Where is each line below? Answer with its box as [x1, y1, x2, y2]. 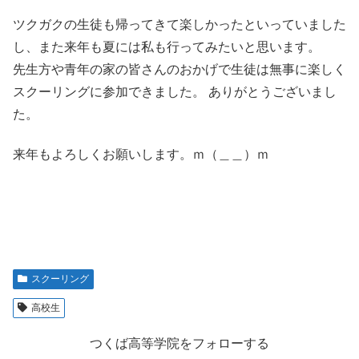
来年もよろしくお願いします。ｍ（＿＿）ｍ [13, 147, 269, 162]
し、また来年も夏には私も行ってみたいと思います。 [13, 39, 321, 54]
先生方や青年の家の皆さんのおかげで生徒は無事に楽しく [13, 62, 346, 76]
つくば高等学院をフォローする [90, 337, 269, 351]
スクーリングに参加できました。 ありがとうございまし [13, 84, 337, 99]
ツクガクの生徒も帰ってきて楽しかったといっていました [13, 17, 346, 31]
